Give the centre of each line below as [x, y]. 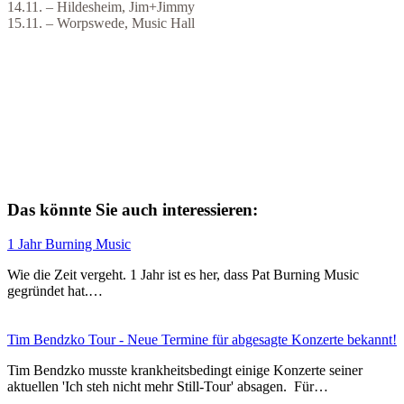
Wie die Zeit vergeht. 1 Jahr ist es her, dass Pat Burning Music [183, 275]
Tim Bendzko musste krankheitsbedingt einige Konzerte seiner [185, 371]
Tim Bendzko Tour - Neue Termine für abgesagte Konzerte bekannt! [202, 340]
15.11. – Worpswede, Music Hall [101, 23]
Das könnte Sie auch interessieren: [133, 209]
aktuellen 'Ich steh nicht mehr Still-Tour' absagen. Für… [168, 387]
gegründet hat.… [55, 291]
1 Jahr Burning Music [69, 244]
